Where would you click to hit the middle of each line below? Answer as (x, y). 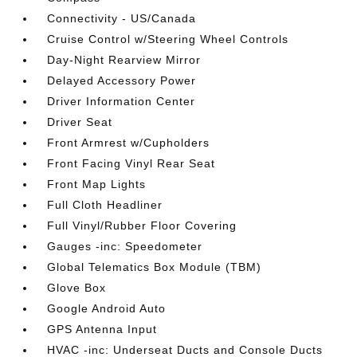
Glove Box (77, 288)
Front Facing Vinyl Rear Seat (131, 163)
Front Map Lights (97, 184)
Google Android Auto (107, 308)
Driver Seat (80, 122)
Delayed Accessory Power (122, 80)
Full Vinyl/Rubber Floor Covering (142, 226)
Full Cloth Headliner (105, 205)
